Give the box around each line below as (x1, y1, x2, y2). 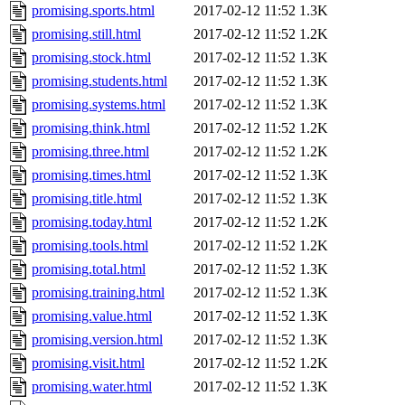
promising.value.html (32, 308, 152, 325)
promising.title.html (32, 191, 142, 207)
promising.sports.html (32, 3, 155, 19)
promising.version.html (32, 332, 163, 348)
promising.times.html (32, 167, 151, 184)
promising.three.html (32, 144, 149, 160)
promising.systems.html (32, 97, 165, 113)
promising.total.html (32, 261, 146, 278)
